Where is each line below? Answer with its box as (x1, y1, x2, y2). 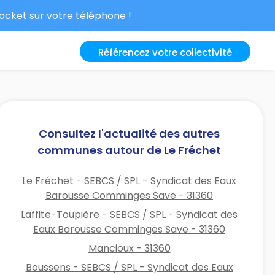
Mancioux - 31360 (88, 241, 171, 255)
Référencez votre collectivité (98, 46, 232, 59)
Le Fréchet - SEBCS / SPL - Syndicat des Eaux (22, 173, 237, 188)
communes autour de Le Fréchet (37, 142, 222, 158)
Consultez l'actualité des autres (39, 125, 220, 141)
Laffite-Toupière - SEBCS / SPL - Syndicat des (21, 207, 238, 222)
